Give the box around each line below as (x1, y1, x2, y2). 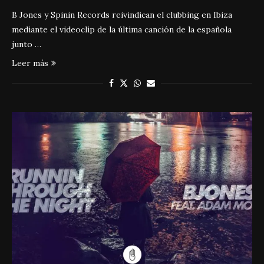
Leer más (12, 58, 48, 68)
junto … (12, 39, 41, 49)
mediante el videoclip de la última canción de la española (12, 24, 232, 35)
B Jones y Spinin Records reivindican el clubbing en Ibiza (12, 9, 232, 20)
